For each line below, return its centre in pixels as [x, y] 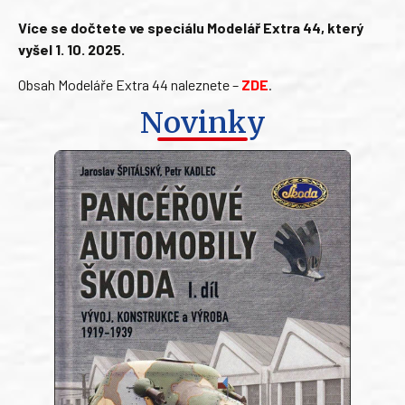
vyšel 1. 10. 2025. [71, 50]
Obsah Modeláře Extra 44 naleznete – [130, 84]
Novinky [202, 123]
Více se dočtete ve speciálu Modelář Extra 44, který [191, 28]
